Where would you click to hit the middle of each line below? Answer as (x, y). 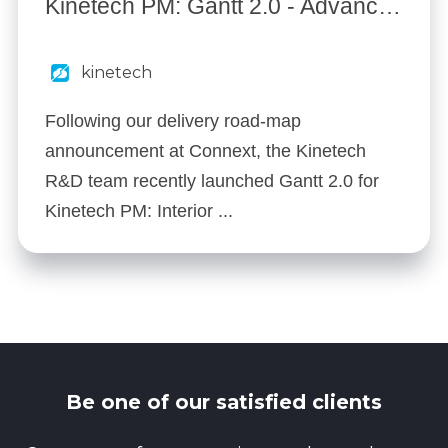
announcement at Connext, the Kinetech (205, 150)
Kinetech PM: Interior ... (139, 210)
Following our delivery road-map (173, 120)
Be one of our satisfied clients (224, 401)
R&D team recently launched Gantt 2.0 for (212, 180)
